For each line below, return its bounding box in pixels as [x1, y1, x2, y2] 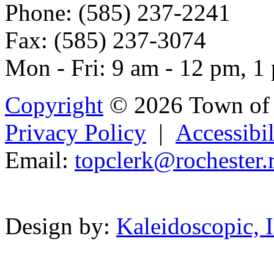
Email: [5, 147, 75, 174]
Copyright [5, 92, 103, 119]
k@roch [141, 147, 218, 174]
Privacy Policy [5, 119, 146, 146]
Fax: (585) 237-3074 [5, 27, 206, 54]
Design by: [5, 213, 116, 240]
